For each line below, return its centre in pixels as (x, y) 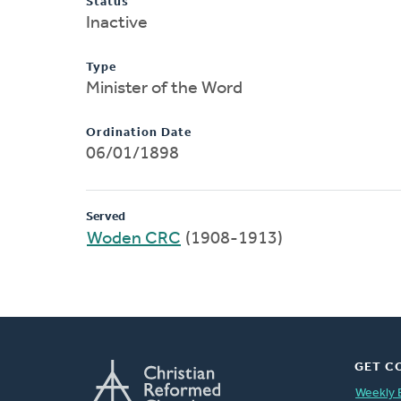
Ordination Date (139, 132)
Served (106, 217)
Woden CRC (134, 239)
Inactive (117, 23)
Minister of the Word (164, 88)
